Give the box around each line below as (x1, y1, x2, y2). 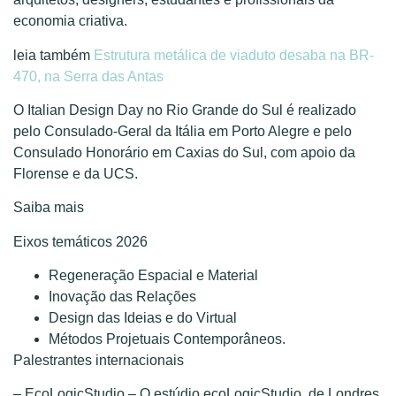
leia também (13, 47, 94, 63)
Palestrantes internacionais (13, 353, 184, 369)
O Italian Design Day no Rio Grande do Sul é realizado (13, 102, 356, 118)
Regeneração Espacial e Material (49, 268, 258, 284)
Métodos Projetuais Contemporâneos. (49, 331, 286, 347)
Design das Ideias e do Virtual (49, 310, 237, 326)
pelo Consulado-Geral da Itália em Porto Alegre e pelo (13, 123, 352, 139)
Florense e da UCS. (13, 165, 138, 181)
